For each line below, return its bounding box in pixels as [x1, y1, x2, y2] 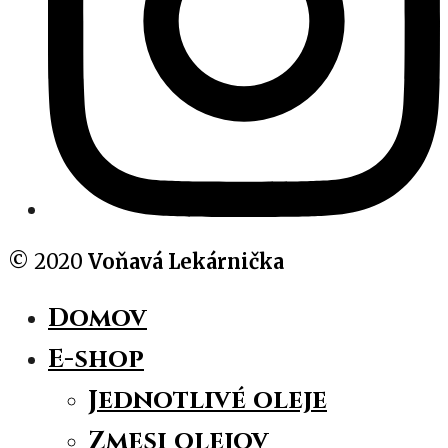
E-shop [48, 342, 144, 378]
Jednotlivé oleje [88, 383, 327, 419]
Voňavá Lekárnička [88, 249, 284, 275]
